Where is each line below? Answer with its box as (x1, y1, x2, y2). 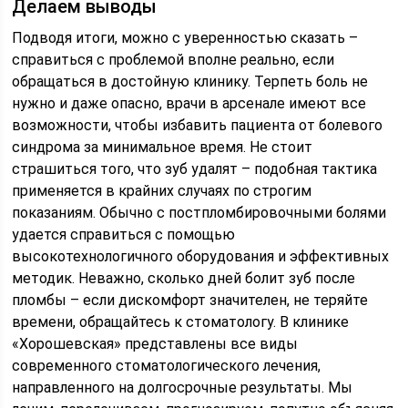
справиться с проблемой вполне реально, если (12, 51, 335, 68)
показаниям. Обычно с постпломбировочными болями (12, 204, 387, 221)
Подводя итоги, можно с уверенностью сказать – (12, 29, 359, 46)
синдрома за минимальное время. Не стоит (12, 138, 313, 156)
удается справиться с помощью (12, 226, 236, 243)
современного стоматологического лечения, (12, 357, 321, 374)
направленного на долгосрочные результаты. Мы (12, 379, 353, 396)
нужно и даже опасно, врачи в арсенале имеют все (12, 95, 367, 112)
